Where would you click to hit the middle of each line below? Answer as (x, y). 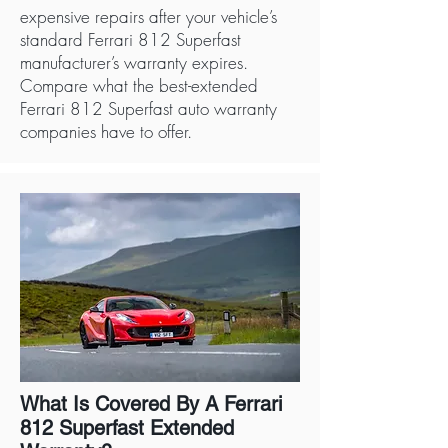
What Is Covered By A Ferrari (151, 404)
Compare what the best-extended (139, 85)
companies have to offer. (106, 131)
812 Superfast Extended (127, 428)
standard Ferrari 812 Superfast (130, 39)
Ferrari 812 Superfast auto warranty (148, 108)
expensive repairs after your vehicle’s (148, 16)
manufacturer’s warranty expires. (134, 62)
